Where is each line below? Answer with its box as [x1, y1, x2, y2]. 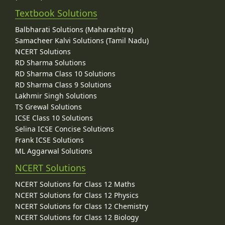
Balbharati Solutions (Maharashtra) [15, 24, 133, 34]
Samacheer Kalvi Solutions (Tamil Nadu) [15, 35, 149, 45]
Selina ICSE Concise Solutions [15, 124, 114, 134]
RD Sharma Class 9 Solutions [15, 79, 111, 89]
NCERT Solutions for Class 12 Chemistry [15, 201, 148, 211]
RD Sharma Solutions [15, 57, 86, 67]
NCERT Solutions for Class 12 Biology [15, 212, 139, 222]
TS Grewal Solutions [15, 101, 82, 111]
